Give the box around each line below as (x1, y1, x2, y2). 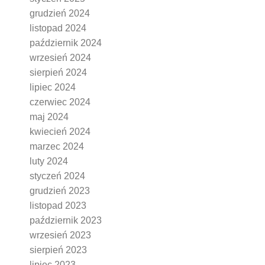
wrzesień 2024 (30, 53, 91, 63)
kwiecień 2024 (30, 127, 91, 137)
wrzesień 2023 (30, 230, 91, 241)
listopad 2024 (30, 23, 86, 34)
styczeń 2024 (30, 171, 85, 182)
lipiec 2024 (30, 82, 76, 93)
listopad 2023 (30, 201, 86, 211)
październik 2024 (30, 38, 102, 49)
